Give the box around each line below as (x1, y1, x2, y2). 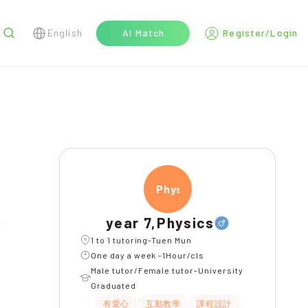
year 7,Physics (106, 214, 214, 231)
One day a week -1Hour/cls (91, 250, 204, 260)
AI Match (122, 27, 165, 38)
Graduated (91, 280, 136, 290)
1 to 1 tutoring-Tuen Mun (91, 235, 192, 245)
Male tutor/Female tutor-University (91, 265, 243, 275)
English (47, 27, 82, 38)
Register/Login (223, 27, 298, 38)
